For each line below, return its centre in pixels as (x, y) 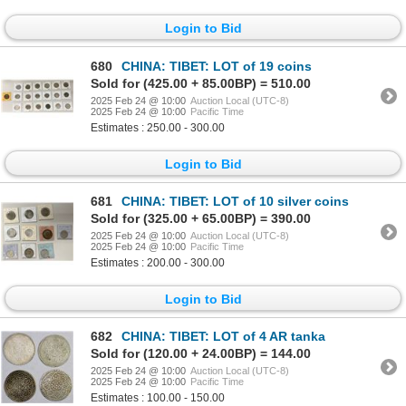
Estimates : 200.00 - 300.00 (158, 263)
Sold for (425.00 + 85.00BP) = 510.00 (201, 83)
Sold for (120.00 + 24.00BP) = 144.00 (201, 354)
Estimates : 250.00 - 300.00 (158, 127)
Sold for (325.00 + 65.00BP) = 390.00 (201, 219)
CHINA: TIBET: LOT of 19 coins (217, 66)
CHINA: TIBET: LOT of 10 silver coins (235, 202)
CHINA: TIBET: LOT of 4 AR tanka (223, 337)
